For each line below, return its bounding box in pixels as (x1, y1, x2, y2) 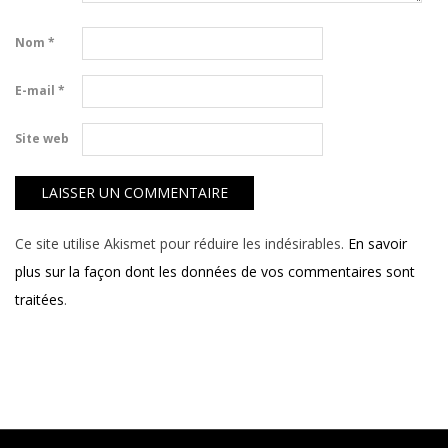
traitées (15, 289, 64, 309)
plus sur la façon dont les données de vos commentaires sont (15, 261, 415, 281)
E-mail (15, 82, 58, 100)
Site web (15, 130, 69, 148)
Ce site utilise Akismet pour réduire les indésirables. (15, 233, 348, 253)
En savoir (348, 233, 407, 253)
